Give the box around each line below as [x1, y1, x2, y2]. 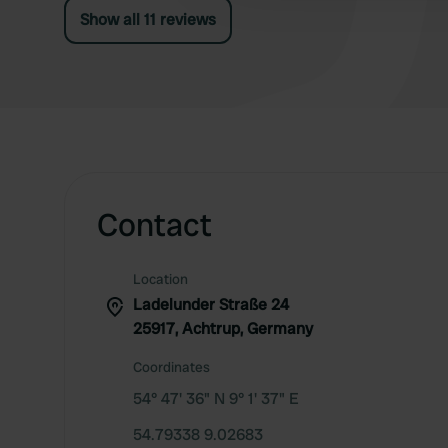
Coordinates [133, 358, 210, 376]
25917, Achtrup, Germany [133, 318, 313, 339]
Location [133, 270, 188, 288]
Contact [97, 204, 212, 246]
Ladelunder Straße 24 [133, 294, 289, 315]
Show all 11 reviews [80, 9, 216, 30]
